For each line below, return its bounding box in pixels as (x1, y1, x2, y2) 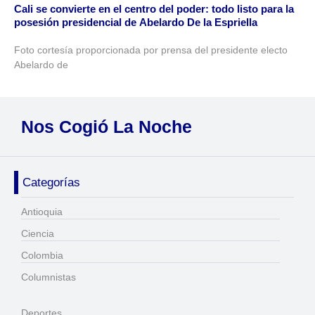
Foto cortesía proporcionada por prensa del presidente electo (14, 44, 288, 56)
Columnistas (21, 271, 76, 283)
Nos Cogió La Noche (21, 116, 192, 136)
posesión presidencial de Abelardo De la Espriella (14, 16, 257, 29)
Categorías (22, 175, 80, 189)
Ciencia (21, 227, 54, 239)
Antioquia (21, 205, 63, 217)
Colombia (21, 249, 63, 261)
